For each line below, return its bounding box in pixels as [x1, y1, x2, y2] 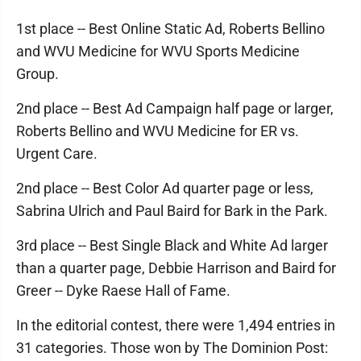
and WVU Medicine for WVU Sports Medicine [16, 43, 300, 60]
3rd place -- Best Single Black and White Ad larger [16, 237, 328, 254]
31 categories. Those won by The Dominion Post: [16, 339, 331, 356]
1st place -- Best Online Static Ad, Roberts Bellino [16, 20, 325, 37]
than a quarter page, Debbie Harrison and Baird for [16, 259, 336, 276]
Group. [16, 65, 62, 82]
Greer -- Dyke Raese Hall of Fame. [16, 282, 234, 299]
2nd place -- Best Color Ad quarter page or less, [16, 180, 313, 197]
